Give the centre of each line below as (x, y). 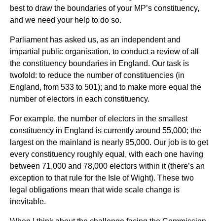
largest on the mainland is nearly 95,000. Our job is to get (109, 143)
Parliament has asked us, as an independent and (95, 40)
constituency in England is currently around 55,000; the (106, 131)
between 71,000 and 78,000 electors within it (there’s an (107, 166)
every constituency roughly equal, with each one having (107, 154)
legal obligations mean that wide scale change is (95, 190)
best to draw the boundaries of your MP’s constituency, (105, 8)
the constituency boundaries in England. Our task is (99, 64)
